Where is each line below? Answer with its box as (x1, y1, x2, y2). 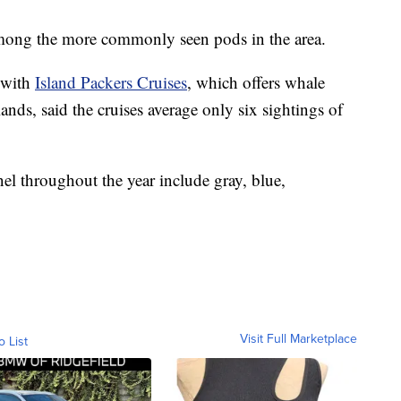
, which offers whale (187, 70, 325, 93)
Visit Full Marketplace (240, 328, 357, 347)
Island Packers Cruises (35, 70, 187, 93)
